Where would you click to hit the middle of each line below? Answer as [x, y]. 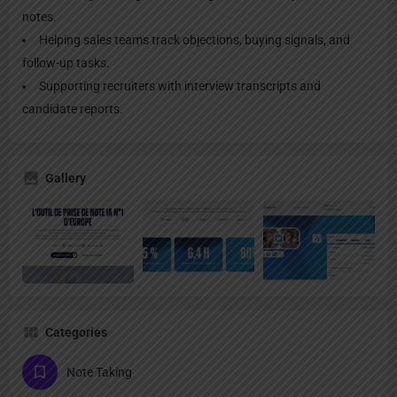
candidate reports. [73, 109]
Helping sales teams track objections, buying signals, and [195, 39]
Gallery [66, 178]
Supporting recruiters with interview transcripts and [180, 86]
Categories [76, 333]
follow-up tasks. [66, 62]
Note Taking [99, 373]
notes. [39, 16]
